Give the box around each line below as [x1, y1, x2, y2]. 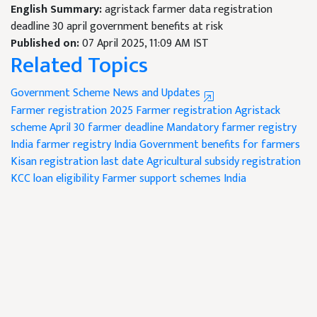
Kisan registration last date [11, 152, 144, 172]
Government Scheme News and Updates [11, 83, 203, 103]
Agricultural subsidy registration [146, 152, 301, 172]
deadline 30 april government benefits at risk [11, 17, 223, 37]
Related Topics [11, 47, 148, 85]
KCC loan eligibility [11, 169, 99, 189]
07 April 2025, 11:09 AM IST [82, 34, 209, 54]
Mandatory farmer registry [166, 118, 296, 138]
